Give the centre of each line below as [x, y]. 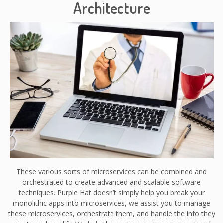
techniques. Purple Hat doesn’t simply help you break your [111, 192]
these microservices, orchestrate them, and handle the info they [111, 213]
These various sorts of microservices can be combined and [111, 171]
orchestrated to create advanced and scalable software [111, 182]
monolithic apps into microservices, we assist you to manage [111, 203]
